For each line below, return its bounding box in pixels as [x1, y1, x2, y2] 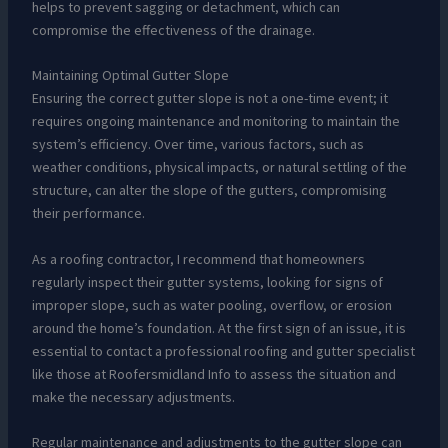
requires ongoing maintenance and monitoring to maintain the [31, 112, 400, 131]
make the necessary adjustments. [31, 387, 235, 406]
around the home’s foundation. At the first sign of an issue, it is [31, 318, 406, 337]
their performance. [31, 204, 145, 223]
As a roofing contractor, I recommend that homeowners [31, 249, 365, 268]
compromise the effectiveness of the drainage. [31, 20, 315, 39]
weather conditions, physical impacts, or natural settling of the [31, 158, 407, 177]
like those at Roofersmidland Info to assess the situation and [31, 364, 396, 383]
